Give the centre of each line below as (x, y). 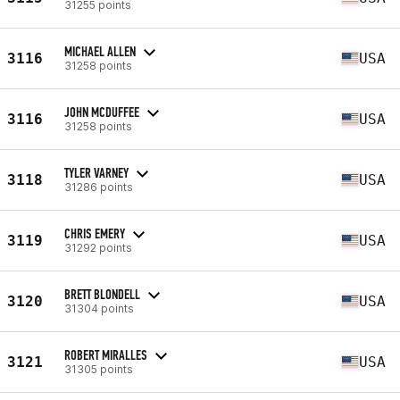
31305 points (99, 369)
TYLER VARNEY (96, 172)
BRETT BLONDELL (102, 294)
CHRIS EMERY (95, 233)
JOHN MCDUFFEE (102, 112)
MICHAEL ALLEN (100, 51)
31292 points (98, 247)
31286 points (99, 187)
